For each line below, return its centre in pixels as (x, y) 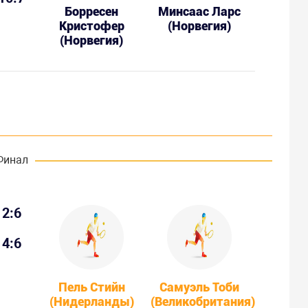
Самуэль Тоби (200, 287)
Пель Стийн (91, 287)
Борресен (92, 11)
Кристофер (91, 25)
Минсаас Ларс (200, 11)
